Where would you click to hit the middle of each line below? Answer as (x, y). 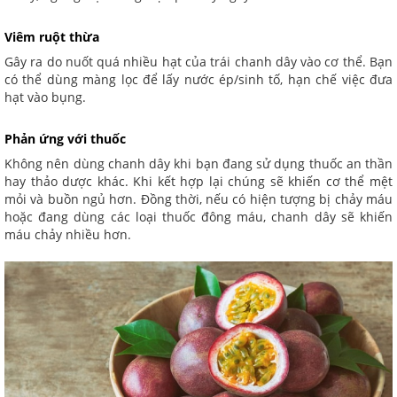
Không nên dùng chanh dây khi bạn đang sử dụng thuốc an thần (198, 164)
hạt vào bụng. (47, 97)
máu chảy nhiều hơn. (70, 235)
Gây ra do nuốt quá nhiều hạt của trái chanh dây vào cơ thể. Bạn (198, 62)
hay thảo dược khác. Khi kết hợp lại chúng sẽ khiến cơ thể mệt (198, 182)
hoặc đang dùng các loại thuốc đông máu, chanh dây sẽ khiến (198, 217)
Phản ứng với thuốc (65, 139)
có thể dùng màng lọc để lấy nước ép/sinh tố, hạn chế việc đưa (198, 80)
